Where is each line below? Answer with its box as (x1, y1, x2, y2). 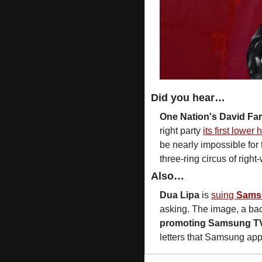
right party (160, 125, 204, 136)
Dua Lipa (160, 189, 200, 200)
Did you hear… (151, 91, 226, 104)
